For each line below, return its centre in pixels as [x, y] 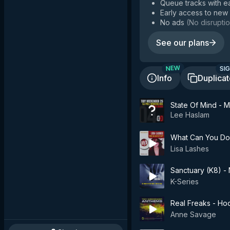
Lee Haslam [190, 114]
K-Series [185, 181]
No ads [172, 22]
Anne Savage [193, 214]
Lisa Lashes [190, 149]
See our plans [183, 43]
